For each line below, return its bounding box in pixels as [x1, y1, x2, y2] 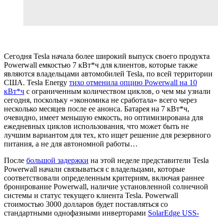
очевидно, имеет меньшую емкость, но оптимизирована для [4, 113, 203, 122]
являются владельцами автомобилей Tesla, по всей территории [4, 70, 213, 78]
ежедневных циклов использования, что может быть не [4, 122, 189, 131]
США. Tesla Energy [4, 78, 69, 87]
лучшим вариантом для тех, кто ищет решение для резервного [4, 131, 211, 140]
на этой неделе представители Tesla [89, 156, 209, 165]
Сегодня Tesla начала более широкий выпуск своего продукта [4, 52, 210, 61]
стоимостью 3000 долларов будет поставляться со [4, 200, 168, 209]
